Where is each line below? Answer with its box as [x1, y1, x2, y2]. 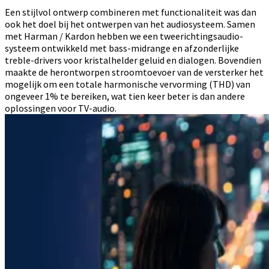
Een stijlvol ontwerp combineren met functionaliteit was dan [5, 5, 256, 18]
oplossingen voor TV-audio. [5, 101, 116, 114]
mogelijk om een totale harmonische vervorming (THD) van [5, 77, 250, 90]
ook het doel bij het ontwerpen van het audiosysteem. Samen [5, 17, 255, 30]
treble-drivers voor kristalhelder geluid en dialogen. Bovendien [5, 53, 261, 66]
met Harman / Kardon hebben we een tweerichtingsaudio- [5, 29, 243, 42]
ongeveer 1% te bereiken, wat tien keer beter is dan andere [5, 89, 245, 102]
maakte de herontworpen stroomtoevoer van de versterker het [5, 65, 264, 78]
